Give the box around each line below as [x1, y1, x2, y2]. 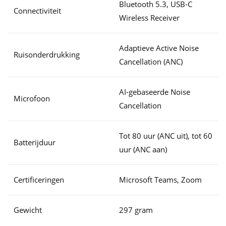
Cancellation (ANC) [119, 56, 183, 67]
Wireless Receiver [119, 13, 180, 23]
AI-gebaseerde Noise [119, 87, 190, 97]
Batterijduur [14, 137, 55, 147]
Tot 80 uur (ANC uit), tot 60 [119, 131, 212, 141]
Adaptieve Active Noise [119, 43, 199, 53]
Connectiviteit [14, 6, 61, 16]
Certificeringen [14, 175, 64, 185]
